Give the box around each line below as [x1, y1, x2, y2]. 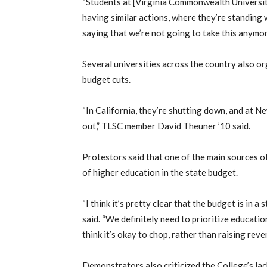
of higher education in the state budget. [82, 167, 238, 178]
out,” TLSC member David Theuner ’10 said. [82, 120, 250, 132]
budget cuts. [82, 74, 131, 85]
